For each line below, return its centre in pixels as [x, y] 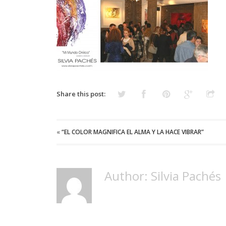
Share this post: [81, 94]
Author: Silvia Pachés [163, 176]
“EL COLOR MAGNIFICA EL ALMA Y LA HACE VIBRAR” [133, 132]
